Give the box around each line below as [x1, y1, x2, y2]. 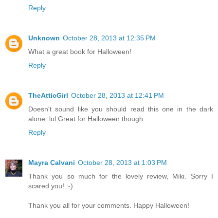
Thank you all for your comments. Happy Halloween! [28, 201, 189, 210]
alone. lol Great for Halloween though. [28, 115, 145, 123]
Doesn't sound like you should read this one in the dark [28, 105, 213, 113]
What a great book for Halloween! [28, 48, 131, 56]
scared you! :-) [28, 182, 73, 190]
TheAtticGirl [28, 91, 68, 100]
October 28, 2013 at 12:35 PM [63, 34, 156, 42]
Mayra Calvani [28, 159, 75, 167]
